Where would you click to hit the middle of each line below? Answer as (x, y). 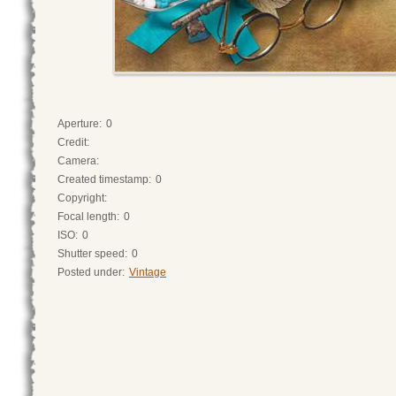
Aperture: (80, 124)
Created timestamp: (104, 179)
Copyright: (82, 198)
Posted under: (91, 272)
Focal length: (88, 217)
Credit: (73, 142)
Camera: (78, 161)
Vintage (148, 272)
